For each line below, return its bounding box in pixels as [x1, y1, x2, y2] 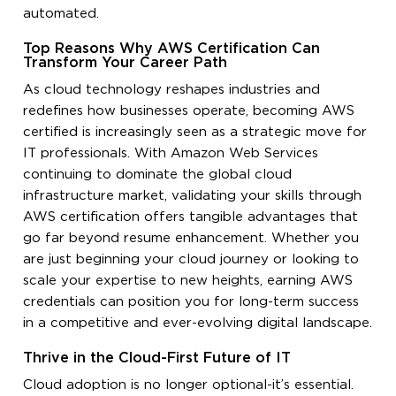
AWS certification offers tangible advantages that [23, 210, 359, 223]
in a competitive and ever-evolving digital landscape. [23, 316, 373, 329]
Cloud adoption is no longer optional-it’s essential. [23, 378, 354, 391]
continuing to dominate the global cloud [23, 168, 293, 180]
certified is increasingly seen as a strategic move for [23, 126, 368, 138]
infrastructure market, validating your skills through [23, 189, 362, 202]
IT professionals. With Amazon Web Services [23, 147, 319, 159]
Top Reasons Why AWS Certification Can [23, 42, 321, 56]
